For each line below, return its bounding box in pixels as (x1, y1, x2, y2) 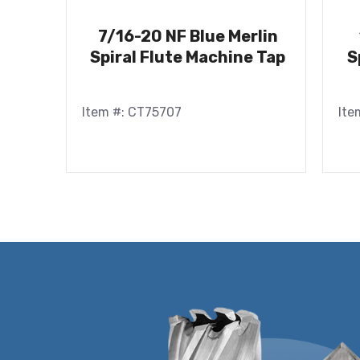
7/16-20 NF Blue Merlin (97, 26, 278, 46)
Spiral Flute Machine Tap (90, 47, 286, 67)
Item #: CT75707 (82, 104, 182, 120)
